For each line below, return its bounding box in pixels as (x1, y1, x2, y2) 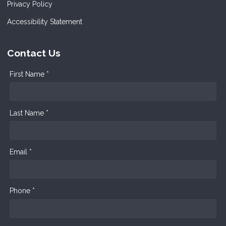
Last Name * (10, 108, 48, 117)
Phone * (10, 186, 35, 195)
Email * (10, 147, 32, 156)
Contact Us (7, 47, 61, 59)
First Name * (10, 70, 49, 78)
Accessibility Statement (7, 17, 82, 26)
